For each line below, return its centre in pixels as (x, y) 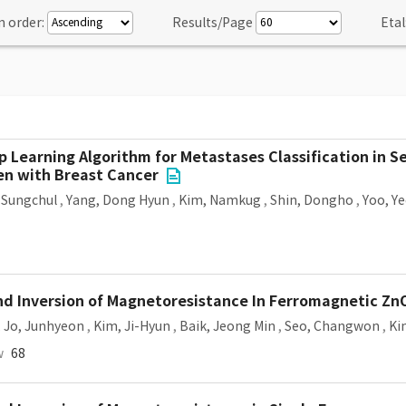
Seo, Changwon (332, 326)
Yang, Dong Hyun (118, 200)
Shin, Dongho (312, 200)
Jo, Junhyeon (44, 326)
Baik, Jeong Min (227, 326)
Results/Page (213, 23)
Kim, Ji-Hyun (132, 326)
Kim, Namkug (220, 200)
